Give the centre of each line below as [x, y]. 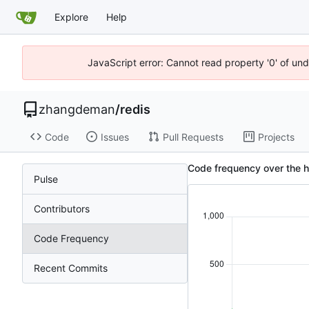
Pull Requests [193, 137]
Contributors [62, 209]
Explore [71, 17]
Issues [114, 137]
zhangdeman [77, 109]
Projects [276, 137]
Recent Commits [71, 268]
